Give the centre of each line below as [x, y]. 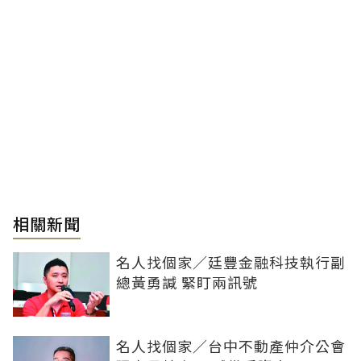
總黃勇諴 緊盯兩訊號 [187, 282]
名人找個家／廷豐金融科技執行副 [231, 262]
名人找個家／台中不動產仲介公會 [231, 346]
